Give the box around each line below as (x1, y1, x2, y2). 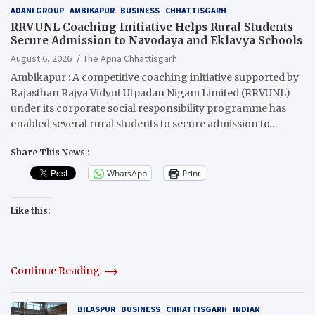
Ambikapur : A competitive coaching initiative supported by (11, 71, 299, 84)
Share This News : (11, 147, 90, 158)
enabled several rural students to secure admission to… (11, 117, 278, 131)
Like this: (11, 205, 51, 217)
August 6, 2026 (11, 52, 72, 65)
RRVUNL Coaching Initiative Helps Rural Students (11, 20, 293, 34)
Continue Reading (11, 264, 102, 278)
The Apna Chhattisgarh (83, 52, 177, 65)
